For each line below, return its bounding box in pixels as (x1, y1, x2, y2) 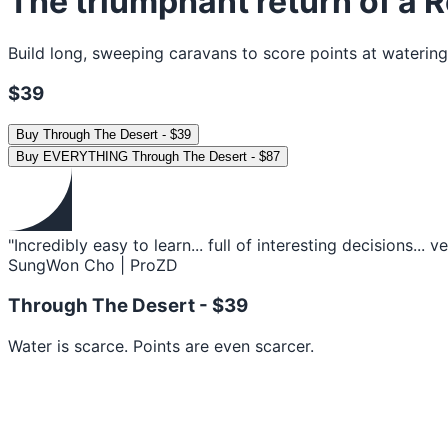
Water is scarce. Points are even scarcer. (8, 335, 314, 356)
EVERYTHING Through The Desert (43, 149, 247, 165)
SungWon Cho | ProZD (8, 255, 178, 276)
